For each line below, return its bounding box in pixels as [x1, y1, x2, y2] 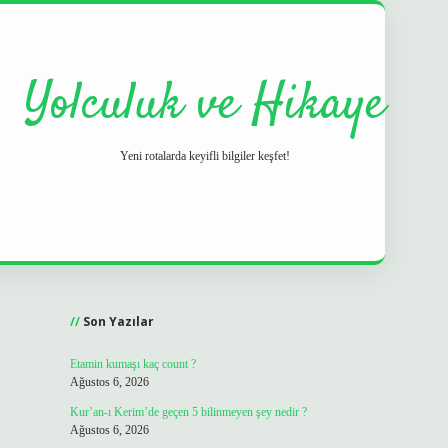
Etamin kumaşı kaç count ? [69, 357, 196, 371]
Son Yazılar [82, 313, 154, 330]
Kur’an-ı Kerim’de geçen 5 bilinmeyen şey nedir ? [69, 405, 307, 419]
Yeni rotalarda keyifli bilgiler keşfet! [119, 149, 290, 163]
